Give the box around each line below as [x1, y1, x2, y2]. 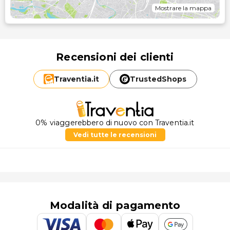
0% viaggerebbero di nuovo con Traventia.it [35, 118, 195, 128]
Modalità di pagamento [49, 199, 181, 212]
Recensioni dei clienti [56, 51, 174, 63]
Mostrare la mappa [155, 4, 212, 12]
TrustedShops [130, 74, 187, 84]
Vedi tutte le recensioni [73, 131, 157, 139]
